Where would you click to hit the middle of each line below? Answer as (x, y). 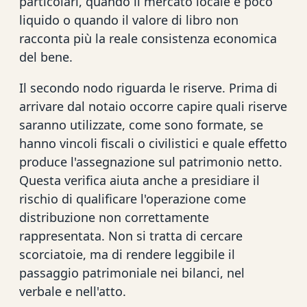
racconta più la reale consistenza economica (148, 38)
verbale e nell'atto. (73, 291)
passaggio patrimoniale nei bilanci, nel (132, 272)
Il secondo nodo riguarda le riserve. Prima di (148, 87)
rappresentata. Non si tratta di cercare (131, 235)
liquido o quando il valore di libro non (129, 20)
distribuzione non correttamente (114, 217)
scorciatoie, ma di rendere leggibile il (127, 254)
